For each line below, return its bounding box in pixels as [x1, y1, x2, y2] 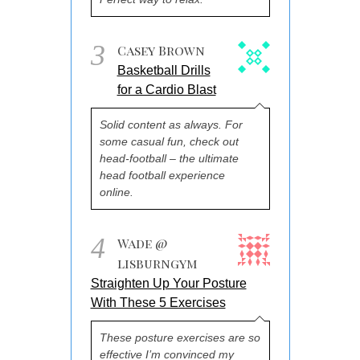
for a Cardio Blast [117, 82, 216, 96]
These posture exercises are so [99, 330, 260, 344]
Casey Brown [117, 41, 205, 59]
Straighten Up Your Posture [90, 276, 247, 290]
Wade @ [117, 234, 167, 252]
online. [99, 185, 133, 198]
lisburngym [117, 254, 198, 272]
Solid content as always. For [99, 117, 243, 131]
